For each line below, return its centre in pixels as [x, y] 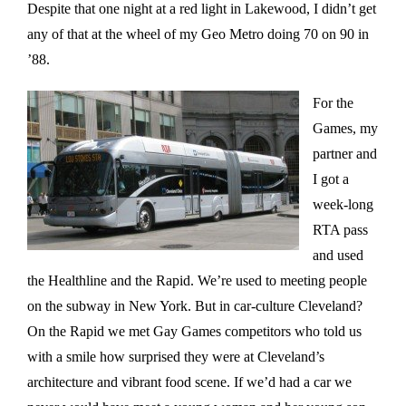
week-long [343, 204]
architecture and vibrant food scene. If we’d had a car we [189, 382]
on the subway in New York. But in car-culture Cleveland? [195, 305]
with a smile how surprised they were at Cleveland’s [176, 356]
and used [338, 255]
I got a [331, 179]
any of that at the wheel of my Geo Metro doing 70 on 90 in [198, 34]
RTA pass [340, 229]
